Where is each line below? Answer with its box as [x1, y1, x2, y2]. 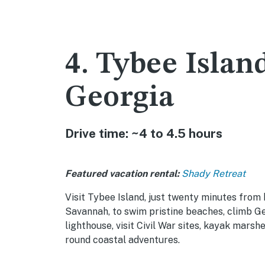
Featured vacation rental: [65, 168, 179, 180]
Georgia [65, 83, 174, 114]
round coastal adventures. [65, 234, 180, 246]
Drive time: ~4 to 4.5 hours [65, 126, 222, 141]
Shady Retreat [182, 168, 245, 180]
